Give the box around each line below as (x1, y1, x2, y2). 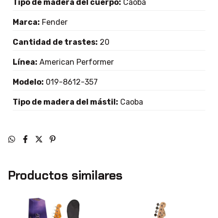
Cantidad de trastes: (13, 37, 98, 47)
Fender (40, 18, 68, 27)
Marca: (13, 18, 40, 27)
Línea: (13, 57, 37, 67)
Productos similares (8, 167, 123, 183)
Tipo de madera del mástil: (13, 97, 118, 107)
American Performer (37, 57, 114, 67)
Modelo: (13, 77, 44, 87)
